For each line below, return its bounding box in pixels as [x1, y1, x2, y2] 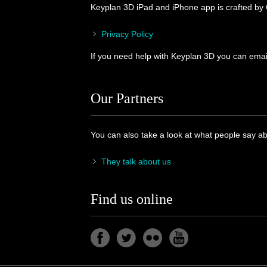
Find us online [91, 191, 173, 207]
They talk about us [101, 157, 171, 166]
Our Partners [91, 91, 163, 106]
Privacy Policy [101, 29, 153, 39]
